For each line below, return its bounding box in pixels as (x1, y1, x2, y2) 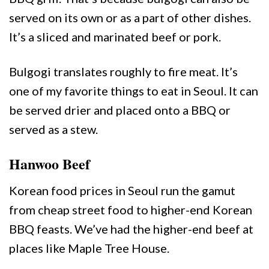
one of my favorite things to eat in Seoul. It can (9, 83, 258, 98)
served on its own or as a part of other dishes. (9, 10, 251, 25)
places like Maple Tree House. (9, 240, 169, 255)
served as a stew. (9, 121, 98, 136)
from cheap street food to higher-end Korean (9, 202, 252, 217)
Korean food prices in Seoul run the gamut (9, 183, 235, 198)
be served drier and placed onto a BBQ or (9, 102, 231, 117)
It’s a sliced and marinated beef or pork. (9, 29, 221, 44)
